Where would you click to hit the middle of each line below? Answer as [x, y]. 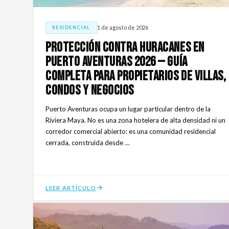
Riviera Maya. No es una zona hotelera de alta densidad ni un [135, 120]
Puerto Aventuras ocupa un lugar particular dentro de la [128, 109]
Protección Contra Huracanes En [125, 48]
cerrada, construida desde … [87, 142]
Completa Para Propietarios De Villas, [136, 76]
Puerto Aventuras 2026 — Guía [117, 62]
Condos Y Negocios [90, 90]
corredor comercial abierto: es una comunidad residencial [131, 131]
